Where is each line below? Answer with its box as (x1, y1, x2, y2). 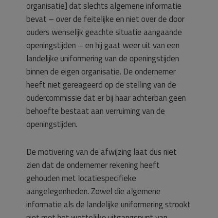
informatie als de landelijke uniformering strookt (26, 198, 191, 211)
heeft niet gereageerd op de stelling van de (26, 78, 176, 91)
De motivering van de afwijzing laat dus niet (26, 145, 177, 158)
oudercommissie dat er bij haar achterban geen (26, 91, 186, 104)
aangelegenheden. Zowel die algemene (26, 185, 161, 198)
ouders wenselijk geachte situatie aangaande (26, 26, 182, 38)
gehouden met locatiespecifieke (26, 172, 136, 184)
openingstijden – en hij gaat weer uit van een (26, 39, 180, 52)
